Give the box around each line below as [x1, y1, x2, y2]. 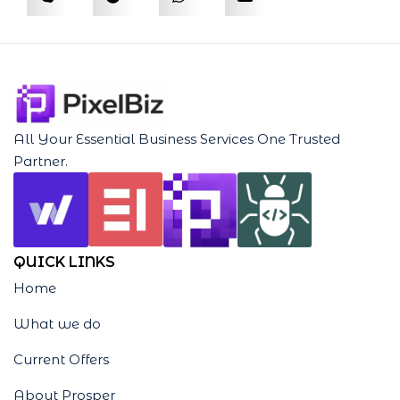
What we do [13, 315, 101, 333]
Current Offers [13, 351, 109, 369]
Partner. [13, 152, 68, 170]
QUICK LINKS [13, 254, 115, 271]
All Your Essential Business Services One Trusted [13, 129, 340, 147]
